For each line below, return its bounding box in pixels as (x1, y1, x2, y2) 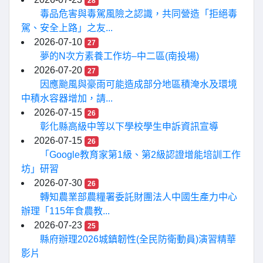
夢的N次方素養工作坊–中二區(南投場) (40, 51, 199, 61)
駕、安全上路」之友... (21, 23, 113, 33)
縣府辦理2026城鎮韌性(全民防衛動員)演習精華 (40, 234, 236, 244)
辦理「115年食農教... (21, 206, 110, 216)
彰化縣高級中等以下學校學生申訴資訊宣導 (40, 122, 218, 131)
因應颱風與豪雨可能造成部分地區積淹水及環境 (40, 79, 237, 89)
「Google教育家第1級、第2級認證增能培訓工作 (40, 150, 241, 160)
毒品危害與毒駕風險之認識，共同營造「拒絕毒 (40, 9, 237, 19)
